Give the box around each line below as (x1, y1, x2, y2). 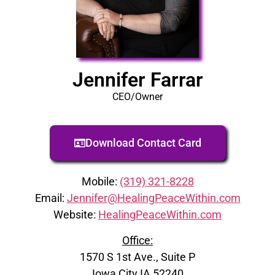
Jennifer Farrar (72, 68, 203, 91)
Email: (34, 192, 67, 205)
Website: (53, 208, 98, 222)
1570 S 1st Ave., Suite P (80, 250, 195, 263)
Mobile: (81, 175, 120, 188)
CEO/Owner (112, 91, 163, 103)
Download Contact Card (85, 136, 201, 150)
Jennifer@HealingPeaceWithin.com (66, 192, 241, 205)
